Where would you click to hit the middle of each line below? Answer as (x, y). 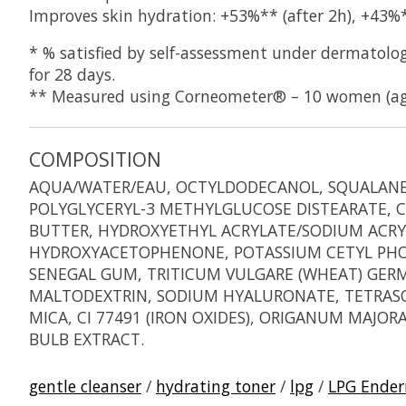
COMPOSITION (95, 159)
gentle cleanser (85, 386)
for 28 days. (72, 74)
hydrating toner (216, 386)
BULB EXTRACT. (87, 339)
